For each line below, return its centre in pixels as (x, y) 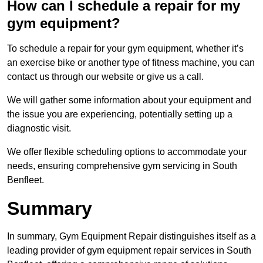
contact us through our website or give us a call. (105, 77)
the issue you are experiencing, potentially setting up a (120, 114)
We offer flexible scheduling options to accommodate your (127, 152)
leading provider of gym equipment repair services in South (129, 251)
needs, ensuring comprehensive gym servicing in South (122, 166)
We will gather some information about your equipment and (129, 100)
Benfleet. (26, 180)
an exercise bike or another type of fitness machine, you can (131, 63)
